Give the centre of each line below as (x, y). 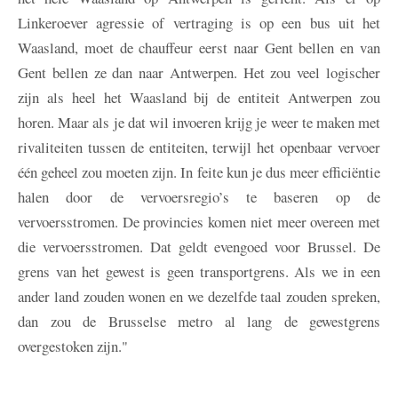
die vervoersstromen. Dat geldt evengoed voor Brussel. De (199, 247)
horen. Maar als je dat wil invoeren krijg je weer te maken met (199, 123)
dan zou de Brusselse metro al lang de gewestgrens (199, 322)
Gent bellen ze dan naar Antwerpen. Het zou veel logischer (199, 73)
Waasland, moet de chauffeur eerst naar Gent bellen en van (199, 48)
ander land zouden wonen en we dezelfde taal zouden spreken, (199, 297)
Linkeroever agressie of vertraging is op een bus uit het (199, 23)
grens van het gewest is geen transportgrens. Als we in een (199, 272)
